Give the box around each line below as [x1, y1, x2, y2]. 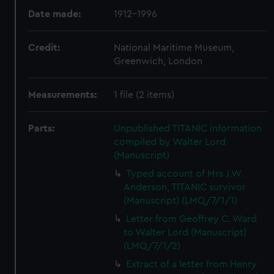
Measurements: [28, 90, 97, 100]
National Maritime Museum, [114, 43, 235, 53]
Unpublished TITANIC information [114, 124, 262, 133]
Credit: [28, 43, 61, 53]
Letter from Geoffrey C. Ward [126, 214, 257, 224]
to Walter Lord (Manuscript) [124, 228, 247, 237]
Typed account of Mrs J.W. [126, 169, 244, 179]
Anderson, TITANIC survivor [124, 182, 246, 192]
